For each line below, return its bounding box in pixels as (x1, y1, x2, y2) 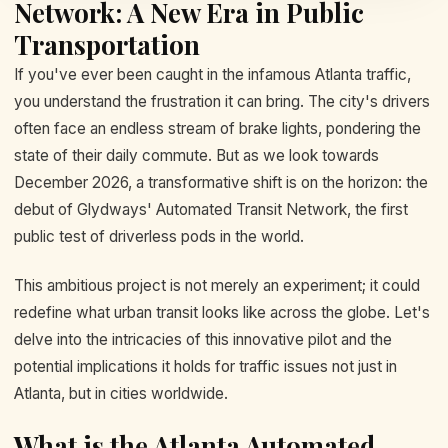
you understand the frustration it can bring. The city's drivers (14, 92, 430, 111)
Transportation (14, 27, 200, 62)
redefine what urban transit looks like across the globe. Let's (14, 303, 430, 323)
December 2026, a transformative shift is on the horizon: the (14, 173, 428, 192)
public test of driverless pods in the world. (14, 227, 304, 246)
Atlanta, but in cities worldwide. (14, 384, 228, 404)
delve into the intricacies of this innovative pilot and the (14, 330, 392, 350)
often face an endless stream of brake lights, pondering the (14, 119, 421, 138)
